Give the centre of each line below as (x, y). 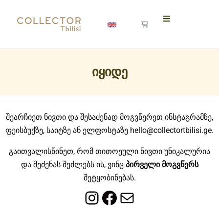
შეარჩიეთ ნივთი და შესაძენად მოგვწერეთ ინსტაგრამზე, (109, 117)
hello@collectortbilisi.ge (171, 131)
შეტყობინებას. (109, 178)
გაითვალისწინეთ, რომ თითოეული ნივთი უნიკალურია (109, 152)
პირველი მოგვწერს (162, 165)
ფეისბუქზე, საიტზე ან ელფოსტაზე (68, 131)
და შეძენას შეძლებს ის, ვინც (73, 165)
